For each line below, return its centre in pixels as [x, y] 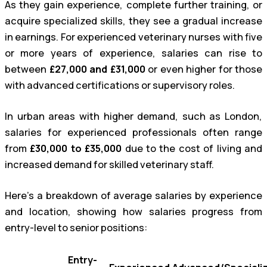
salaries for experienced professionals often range [133, 132]
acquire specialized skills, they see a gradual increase [133, 21]
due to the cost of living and [192, 148]
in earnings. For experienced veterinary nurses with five [133, 37]
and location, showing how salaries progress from [133, 211]
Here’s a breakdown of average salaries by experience [133, 195]
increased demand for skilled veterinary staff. [109, 164]
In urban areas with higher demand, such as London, [133, 116]
